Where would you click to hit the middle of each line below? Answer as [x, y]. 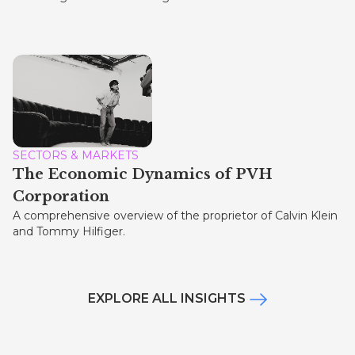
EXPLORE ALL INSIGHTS [166, 299]
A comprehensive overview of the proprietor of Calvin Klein [175, 216]
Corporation [61, 197]
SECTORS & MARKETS [76, 156]
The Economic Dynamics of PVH [143, 175]
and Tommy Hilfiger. [69, 232]
